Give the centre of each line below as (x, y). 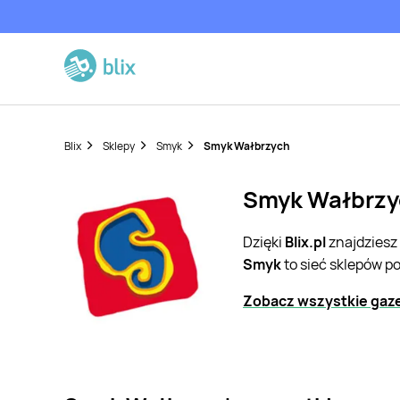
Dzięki (264, 242)
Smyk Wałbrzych (247, 146)
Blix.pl (305, 242)
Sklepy (119, 146)
